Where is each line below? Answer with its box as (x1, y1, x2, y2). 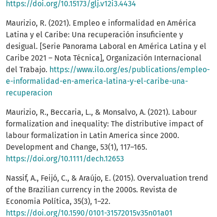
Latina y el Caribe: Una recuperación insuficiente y (6, 30, 183, 40)
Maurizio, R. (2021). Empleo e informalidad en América (6, 18, 196, 28)
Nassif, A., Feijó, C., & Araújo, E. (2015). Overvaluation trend (6, 173, 208, 183)
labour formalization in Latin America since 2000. (6, 131, 179, 140)
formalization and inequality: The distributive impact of (6, 119, 203, 129)
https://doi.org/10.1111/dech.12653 (6, 154, 124, 164)
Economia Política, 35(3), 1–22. (6, 197, 110, 206)
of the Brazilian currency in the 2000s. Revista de (6, 185, 177, 195)
